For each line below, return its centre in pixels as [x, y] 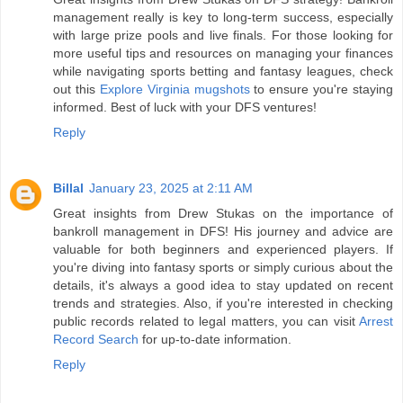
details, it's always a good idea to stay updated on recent [223, 285]
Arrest [376, 321]
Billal [68, 188]
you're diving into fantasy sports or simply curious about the [223, 267]
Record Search [96, 339]
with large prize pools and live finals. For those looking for [223, 35]
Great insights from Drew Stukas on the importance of [223, 213]
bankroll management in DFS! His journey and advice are [223, 231]
